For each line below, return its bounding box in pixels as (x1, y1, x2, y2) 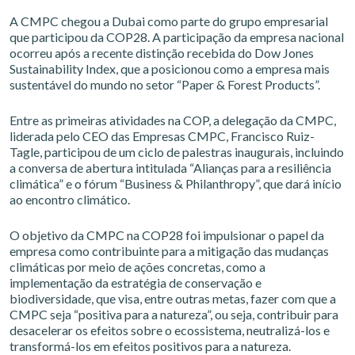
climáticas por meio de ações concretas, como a (10, 259, 265, 274)
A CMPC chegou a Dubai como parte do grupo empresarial (10, 13, 328, 29)
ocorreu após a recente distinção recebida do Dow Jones (10, 45, 314, 60)
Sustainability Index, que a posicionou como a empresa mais (10, 61, 330, 76)
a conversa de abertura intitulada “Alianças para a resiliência (10, 160, 331, 175)
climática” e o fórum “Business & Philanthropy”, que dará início (10, 176, 342, 191)
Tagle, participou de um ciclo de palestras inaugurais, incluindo (10, 144, 344, 159)
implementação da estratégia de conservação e (10, 275, 261, 290)
